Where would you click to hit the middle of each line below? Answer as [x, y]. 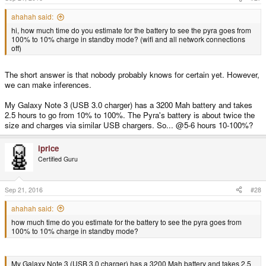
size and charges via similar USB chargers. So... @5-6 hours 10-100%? [129, 125]
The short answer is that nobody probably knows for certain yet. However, [132, 75]
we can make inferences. [48, 85]
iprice [48, 148]
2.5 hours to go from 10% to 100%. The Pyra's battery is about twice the [130, 115]
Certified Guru [58, 159]
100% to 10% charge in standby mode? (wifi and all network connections [128, 39]
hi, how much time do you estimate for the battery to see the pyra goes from [131, 30]
